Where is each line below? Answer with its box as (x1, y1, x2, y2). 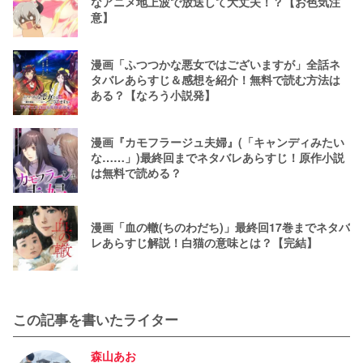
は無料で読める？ (91, 164, 181, 181)
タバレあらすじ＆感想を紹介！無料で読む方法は (91, 70, 340, 88)
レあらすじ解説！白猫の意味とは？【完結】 (91, 234, 318, 251)
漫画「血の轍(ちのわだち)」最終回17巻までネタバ (91, 219, 350, 236)
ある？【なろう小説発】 (91, 86, 216, 103)
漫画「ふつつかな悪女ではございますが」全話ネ (91, 55, 340, 72)
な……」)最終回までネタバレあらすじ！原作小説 (91, 148, 344, 165)
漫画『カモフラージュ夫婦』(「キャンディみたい (91, 133, 344, 150)
